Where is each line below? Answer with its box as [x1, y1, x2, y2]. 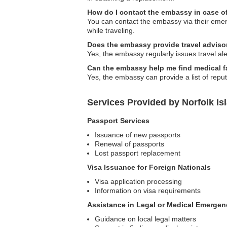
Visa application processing [95, 177, 182, 185]
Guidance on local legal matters [95, 215, 196, 223]
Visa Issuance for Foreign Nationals [87, 163, 211, 171]
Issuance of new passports [95, 131, 180, 139]
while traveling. [87, 26, 135, 34]
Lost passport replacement [95, 149, 180, 157]
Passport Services [87, 117, 149, 125]
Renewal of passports [95, 140, 164, 148]
